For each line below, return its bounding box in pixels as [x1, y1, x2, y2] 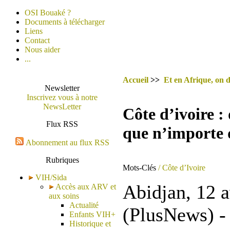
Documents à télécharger [25, 17, 105, 26]
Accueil [123, 75, 148, 84]
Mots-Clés [123, 163, 156, 172]
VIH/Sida [35, 173, 67, 182]
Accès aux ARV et [54, 182, 116, 191]
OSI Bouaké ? [25, 8, 71, 17]
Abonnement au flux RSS [25, 138, 109, 147]
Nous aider [25, 45, 60, 54]
